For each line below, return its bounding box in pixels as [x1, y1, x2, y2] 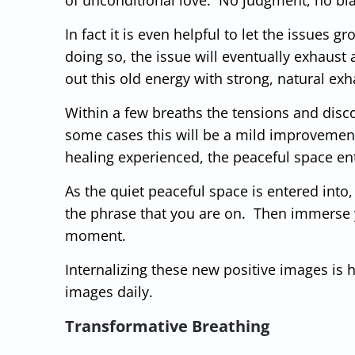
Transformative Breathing [65, 315, 269, 337]
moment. [65, 225, 126, 245]
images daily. [65, 281, 153, 301]
